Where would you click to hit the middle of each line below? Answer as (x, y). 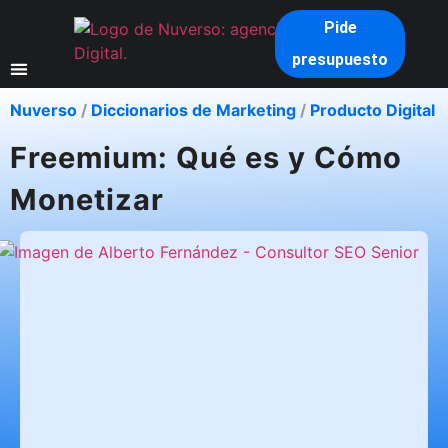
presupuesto (340, 60)
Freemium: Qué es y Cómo (206, 157)
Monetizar (87, 199)
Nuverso (43, 110)
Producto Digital (372, 110)
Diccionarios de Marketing (193, 110)
